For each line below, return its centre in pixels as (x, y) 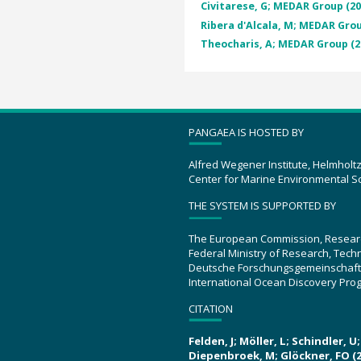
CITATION (211, 308)
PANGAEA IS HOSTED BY (246, 132)
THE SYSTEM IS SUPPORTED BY (262, 205)
